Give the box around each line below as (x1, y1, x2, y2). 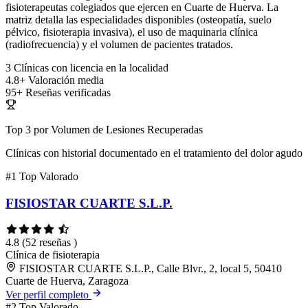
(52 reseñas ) (22, 236, 77, 248)
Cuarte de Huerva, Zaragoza (5, 274, 129, 287)
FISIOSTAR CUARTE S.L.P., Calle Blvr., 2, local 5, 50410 (19, 262, 282, 274)
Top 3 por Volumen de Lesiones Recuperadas (5, 124, 203, 136)
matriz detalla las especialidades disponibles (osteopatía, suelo (5, 14, 272, 26)
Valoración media (28, 74, 104, 87)
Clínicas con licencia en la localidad (14, 62, 168, 74)
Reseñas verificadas (25, 87, 111, 99)
